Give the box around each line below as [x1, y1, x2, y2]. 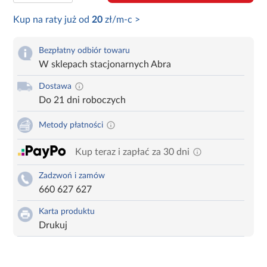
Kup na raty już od [13, 14, 92, 24]
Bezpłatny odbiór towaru [39, 46, 131, 55]
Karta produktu [39, 207, 95, 216]
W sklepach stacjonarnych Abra [39, 59, 172, 69]
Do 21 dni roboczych [39, 95, 126, 105]
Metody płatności [39, 120, 104, 129]
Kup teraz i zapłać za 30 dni [75, 147, 190, 157]
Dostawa [39, 82, 72, 91]
